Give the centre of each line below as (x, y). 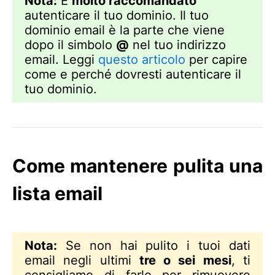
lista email (57, 193)
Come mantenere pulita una (137, 166)
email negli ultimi (82, 260)
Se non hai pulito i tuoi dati (154, 246)
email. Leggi (61, 60)
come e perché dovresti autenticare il (133, 74)
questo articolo (142, 60)
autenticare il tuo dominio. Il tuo (117, 15)
